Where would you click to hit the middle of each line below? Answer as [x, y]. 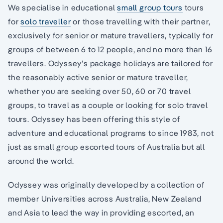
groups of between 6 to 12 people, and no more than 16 [110, 49]
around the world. [41, 161]
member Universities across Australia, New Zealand [105, 199]
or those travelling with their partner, [141, 21]
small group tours [150, 7]
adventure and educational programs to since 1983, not [111, 133]
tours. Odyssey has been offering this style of [94, 119]
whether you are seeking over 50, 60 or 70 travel [100, 91]
